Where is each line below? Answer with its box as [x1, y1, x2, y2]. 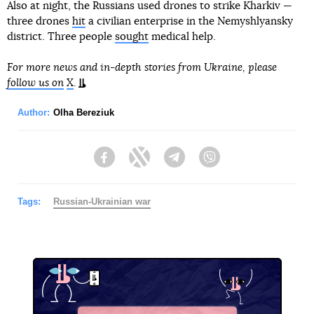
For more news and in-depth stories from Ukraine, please [7, 62, 277, 73]
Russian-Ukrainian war [53, 196, 151, 207]
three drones [7, 15, 72, 27]
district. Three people [7, 31, 115, 42]
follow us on [7, 77, 64, 88]
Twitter [150, 158, 179, 170]
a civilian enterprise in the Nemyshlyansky [86, 15, 293, 27]
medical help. [149, 31, 216, 42]
